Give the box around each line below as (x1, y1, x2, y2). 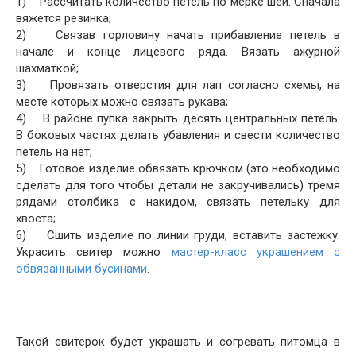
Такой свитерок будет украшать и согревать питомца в (16, 335, 340, 350)
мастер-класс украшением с (171, 245, 341, 260)
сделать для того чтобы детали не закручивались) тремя (16, 178, 340, 193)
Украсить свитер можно (16, 245, 172, 260)
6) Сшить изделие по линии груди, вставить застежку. (16, 228, 340, 243)
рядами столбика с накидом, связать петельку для (16, 195, 340, 210)
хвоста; (16, 211, 56, 226)
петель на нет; (16, 145, 92, 160)
